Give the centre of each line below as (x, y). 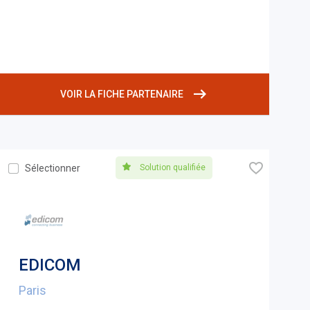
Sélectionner (52, 168)
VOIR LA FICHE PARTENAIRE (122, 94)
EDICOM (49, 265)
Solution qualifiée (172, 168)
